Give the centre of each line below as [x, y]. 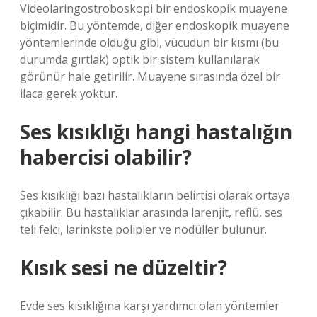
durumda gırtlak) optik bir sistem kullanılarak [140, 59]
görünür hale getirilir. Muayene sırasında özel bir [150, 76]
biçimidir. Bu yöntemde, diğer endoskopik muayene [155, 25]
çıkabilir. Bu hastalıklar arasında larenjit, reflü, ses [151, 212]
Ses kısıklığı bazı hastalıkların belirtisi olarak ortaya [155, 195]
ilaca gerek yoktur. [69, 93]
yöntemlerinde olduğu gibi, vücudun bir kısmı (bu [149, 42]
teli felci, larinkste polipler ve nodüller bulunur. [143, 229]
